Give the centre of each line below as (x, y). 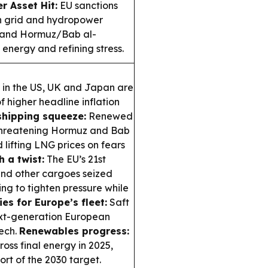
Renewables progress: (74, 231)
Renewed (109, 116)
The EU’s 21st (75, 159)
